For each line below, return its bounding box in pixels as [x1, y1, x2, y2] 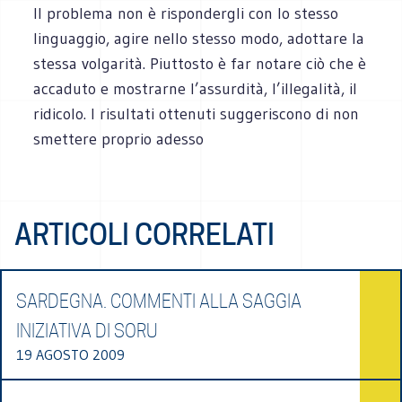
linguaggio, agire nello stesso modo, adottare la [33, 28, 365, 48]
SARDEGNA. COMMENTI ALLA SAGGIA [16, 290, 301, 312]
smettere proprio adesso [33, 128, 205, 149]
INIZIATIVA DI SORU [16, 319, 158, 342]
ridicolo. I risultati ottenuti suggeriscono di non [33, 103, 360, 124]
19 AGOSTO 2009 [16, 345, 125, 363]
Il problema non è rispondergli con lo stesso [33, 3, 339, 23]
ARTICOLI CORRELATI [14, 216, 275, 252]
